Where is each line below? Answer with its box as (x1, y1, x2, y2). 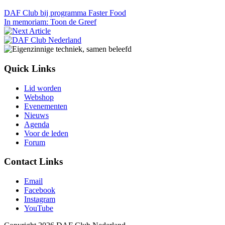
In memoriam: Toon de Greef (4, 18, 96, 27)
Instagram (24, 195, 55, 204)
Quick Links (4, 63, 55, 74)
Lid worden (24, 83, 61, 92)
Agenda (24, 120, 49, 129)
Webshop (24, 92, 54, 101)
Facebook (24, 186, 55, 195)
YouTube (24, 204, 53, 213)
